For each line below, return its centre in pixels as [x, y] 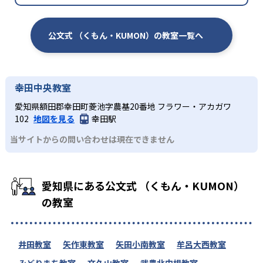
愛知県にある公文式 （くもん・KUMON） [143, 185]
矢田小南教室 [140, 244]
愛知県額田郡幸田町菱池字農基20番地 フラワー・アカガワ [123, 107]
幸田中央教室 [43, 88]
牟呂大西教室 [201, 244]
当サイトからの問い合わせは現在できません [92, 139]
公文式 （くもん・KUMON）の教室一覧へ [126, 36]
